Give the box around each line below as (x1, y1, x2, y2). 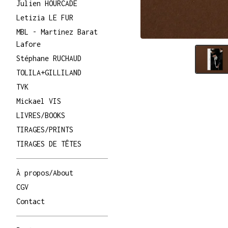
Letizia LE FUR (16, 13, 73, 22)
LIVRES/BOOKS (16, 111, 65, 120)
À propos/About (16, 168, 73, 177)
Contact (16, 197, 45, 206)
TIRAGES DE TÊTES (16, 139, 81, 148)
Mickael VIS (16, 97, 61, 105)
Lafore (16, 40, 41, 48)
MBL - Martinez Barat (16, 27, 98, 36)
